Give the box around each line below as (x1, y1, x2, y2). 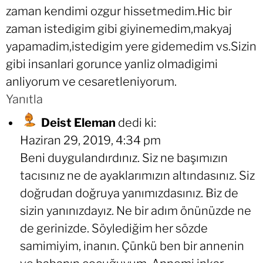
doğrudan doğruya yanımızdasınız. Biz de (20, 186, 238, 201)
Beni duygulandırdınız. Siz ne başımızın (20, 151, 228, 166)
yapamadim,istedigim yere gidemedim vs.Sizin (6, 39, 257, 54)
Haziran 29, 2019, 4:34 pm (20, 133, 161, 148)
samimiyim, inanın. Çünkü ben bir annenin (20, 239, 244, 254)
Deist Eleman (41, 116, 116, 130)
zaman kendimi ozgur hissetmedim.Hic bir (6, 4, 232, 19)
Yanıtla (6, 92, 43, 107)
